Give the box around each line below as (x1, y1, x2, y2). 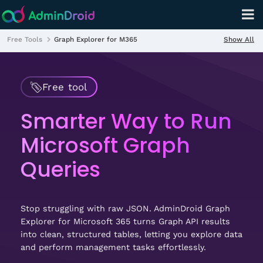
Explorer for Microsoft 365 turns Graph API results (21, 217, 230, 226)
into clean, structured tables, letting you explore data (21, 230, 242, 239)
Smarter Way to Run (21, 106, 232, 136)
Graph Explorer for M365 (54, 35, 137, 44)
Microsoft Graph (21, 130, 190, 160)
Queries (21, 154, 100, 184)
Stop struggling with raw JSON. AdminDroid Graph (21, 204, 230, 213)
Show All (224, 35, 254, 43)
